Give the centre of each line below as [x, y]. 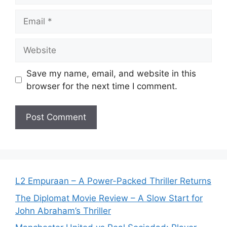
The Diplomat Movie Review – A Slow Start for [109, 198]
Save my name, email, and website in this [111, 73]
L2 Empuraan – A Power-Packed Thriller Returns [113, 181]
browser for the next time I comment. [102, 86]
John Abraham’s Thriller [63, 211]
